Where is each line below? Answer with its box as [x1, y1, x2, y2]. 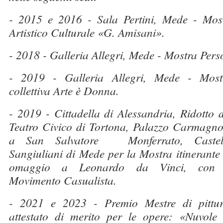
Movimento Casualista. [9, 172, 116, 188]
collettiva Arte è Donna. [9, 83, 119, 98]
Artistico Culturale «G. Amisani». [9, 24, 165, 40]
